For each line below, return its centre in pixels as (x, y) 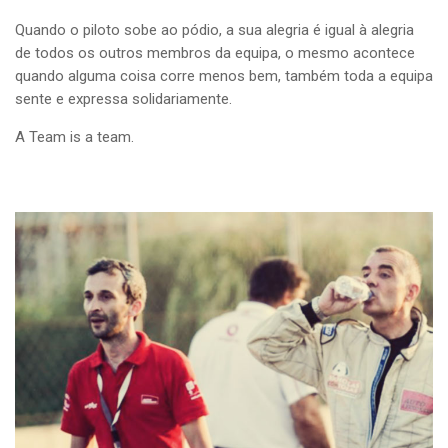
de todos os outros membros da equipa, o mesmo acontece (215, 53)
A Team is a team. (74, 137)
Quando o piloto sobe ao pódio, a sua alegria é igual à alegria (214, 30)
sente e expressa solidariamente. (123, 99)
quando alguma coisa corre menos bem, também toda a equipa (224, 76)
